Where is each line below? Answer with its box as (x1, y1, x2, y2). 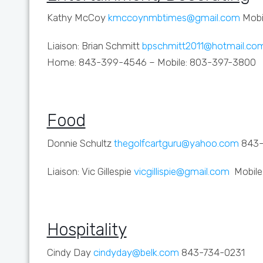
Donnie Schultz (46, 137, 114, 149)
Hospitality (46, 220, 127, 240)
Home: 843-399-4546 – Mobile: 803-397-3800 (46, 56, 256, 68)
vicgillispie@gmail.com (131, 166, 230, 177)
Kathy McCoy (46, 12, 108, 23)
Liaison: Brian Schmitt (46, 40, 142, 52)
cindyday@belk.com (93, 247, 179, 258)
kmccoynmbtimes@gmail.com (107, 12, 240, 23)
